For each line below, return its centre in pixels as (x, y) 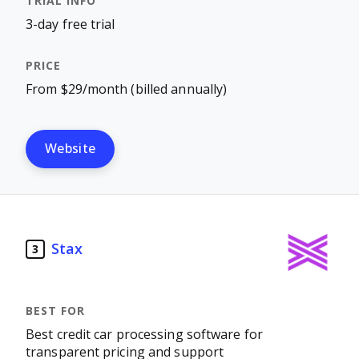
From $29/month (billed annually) (127, 89)
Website (71, 149)
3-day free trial (71, 24)
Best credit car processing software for (144, 335)
